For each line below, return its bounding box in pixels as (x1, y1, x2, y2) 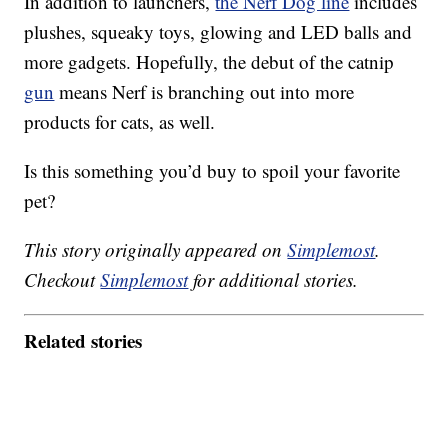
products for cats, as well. (24, 109, 216, 135)
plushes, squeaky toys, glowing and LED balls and (24, 19, 413, 45)
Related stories (24, 326, 143, 354)
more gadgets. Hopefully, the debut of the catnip (24, 49, 395, 75)
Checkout (24, 267, 101, 293)
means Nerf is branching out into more (54, 79, 355, 105)
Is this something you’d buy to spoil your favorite (24, 158, 401, 184)
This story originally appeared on (24, 237, 288, 263)
